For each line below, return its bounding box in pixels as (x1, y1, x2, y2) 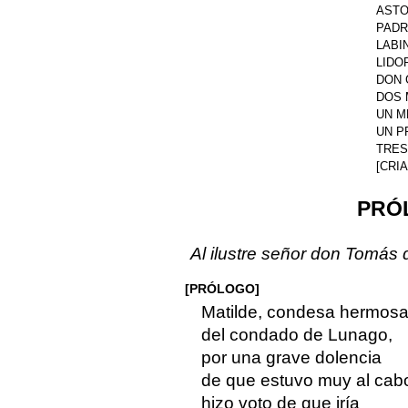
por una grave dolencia (200, 347, 382, 367)
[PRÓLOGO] (184, 280, 260, 296)
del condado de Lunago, (200, 324, 393, 344)
